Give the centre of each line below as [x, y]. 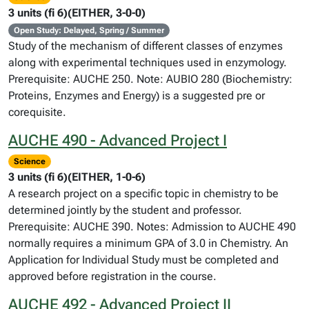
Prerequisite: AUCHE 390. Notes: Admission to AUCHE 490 [152, 227]
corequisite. [37, 112]
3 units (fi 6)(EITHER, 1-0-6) [77, 177]
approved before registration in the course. [112, 276]
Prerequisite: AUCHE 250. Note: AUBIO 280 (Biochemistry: [150, 79]
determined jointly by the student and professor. [125, 210]
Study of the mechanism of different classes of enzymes [146, 46]
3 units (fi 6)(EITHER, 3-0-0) [77, 13]
